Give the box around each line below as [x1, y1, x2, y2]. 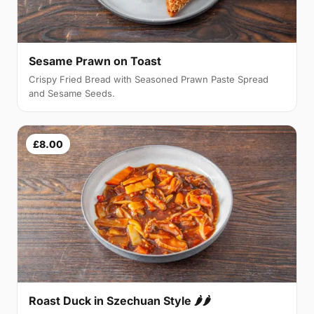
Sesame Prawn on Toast [29, 53, 161, 68]
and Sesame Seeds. [29, 87, 115, 99]
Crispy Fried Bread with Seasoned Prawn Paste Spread [29, 73, 268, 85]
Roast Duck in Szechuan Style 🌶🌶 [29, 293, 211, 308]
